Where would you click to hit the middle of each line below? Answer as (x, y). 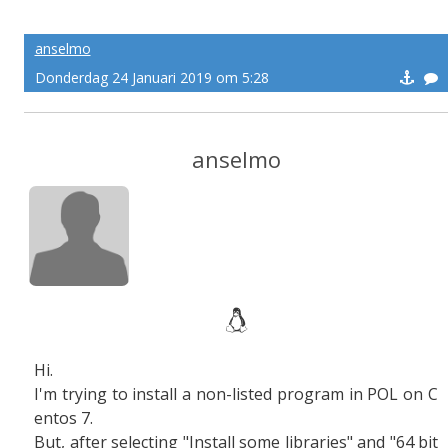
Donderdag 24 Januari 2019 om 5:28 (151, 77)
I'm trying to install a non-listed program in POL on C (236, 394)
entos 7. (63, 418)
